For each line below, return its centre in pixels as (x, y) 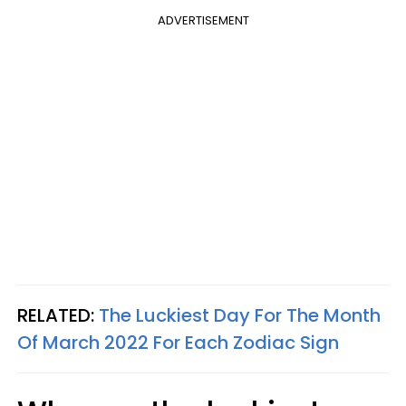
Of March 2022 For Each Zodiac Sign (178, 342)
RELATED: (58, 315)
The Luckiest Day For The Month (240, 315)
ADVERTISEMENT (203, 20)
